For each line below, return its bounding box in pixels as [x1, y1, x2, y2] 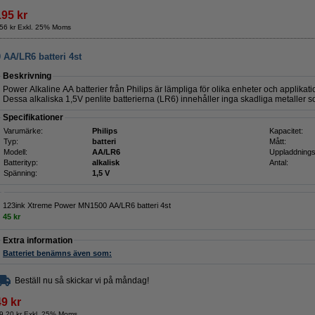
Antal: [269, 158, 288, 167]
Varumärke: [4, 127, 43, 135]
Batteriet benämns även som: [3, 249, 112, 258]
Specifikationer [3, 112, 63, 122]
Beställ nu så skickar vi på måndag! [15, 276, 149, 285]
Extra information [3, 236, 72, 246]
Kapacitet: [269, 127, 303, 135]
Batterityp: [4, 158, 38, 167]
